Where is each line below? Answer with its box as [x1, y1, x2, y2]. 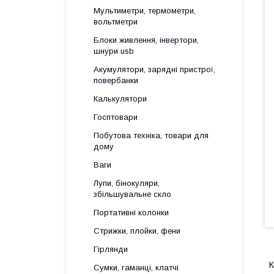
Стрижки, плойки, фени [94, 226, 180, 235]
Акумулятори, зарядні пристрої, [94, 65, 215, 74]
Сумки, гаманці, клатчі [94, 263, 179, 272]
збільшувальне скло [94, 190, 171, 199]
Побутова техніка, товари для [94, 131, 209, 140]
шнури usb [94, 46, 134, 56]
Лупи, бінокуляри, [94, 179, 160, 188]
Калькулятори [94, 94, 147, 103]
